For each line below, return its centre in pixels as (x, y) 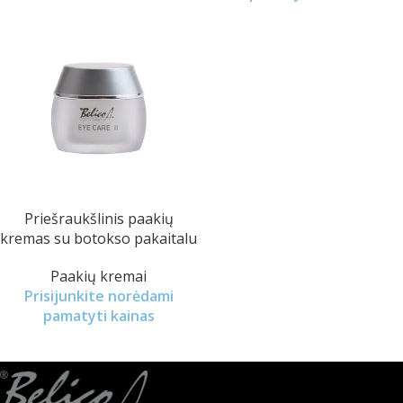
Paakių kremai (99, 276)
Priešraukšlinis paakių (99, 219)
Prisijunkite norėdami (99, 296)
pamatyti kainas (99, 316)
